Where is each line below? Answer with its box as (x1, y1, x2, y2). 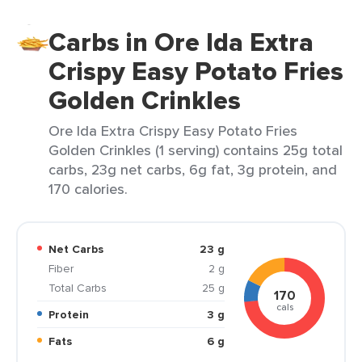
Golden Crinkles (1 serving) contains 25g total (48, 140, 343, 160)
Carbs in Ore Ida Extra (48, 23, 314, 61)
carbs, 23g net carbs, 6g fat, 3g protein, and (48, 159, 337, 179)
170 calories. (48, 179, 128, 199)
